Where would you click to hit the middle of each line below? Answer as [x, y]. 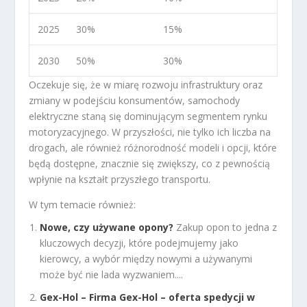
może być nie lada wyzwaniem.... [112, 274]
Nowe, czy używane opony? [107, 227]
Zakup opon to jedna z [227, 227]
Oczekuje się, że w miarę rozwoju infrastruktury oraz [146, 84]
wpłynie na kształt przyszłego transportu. [120, 179]
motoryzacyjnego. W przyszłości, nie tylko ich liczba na [150, 132]
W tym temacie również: [83, 204]
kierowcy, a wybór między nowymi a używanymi [146, 258]
